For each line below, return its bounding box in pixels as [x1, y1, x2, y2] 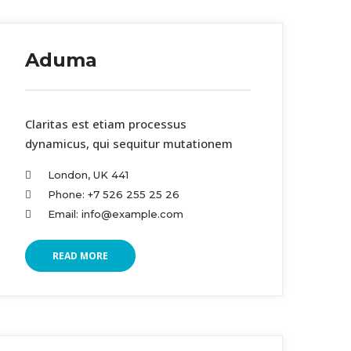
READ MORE [52, 248, 108, 262]
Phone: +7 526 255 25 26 [48, 187, 179, 201]
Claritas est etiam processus [25, 115, 186, 132]
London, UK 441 [48, 168, 128, 181]
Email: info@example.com [48, 207, 183, 220]
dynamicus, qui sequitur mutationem [25, 135, 233, 151]
